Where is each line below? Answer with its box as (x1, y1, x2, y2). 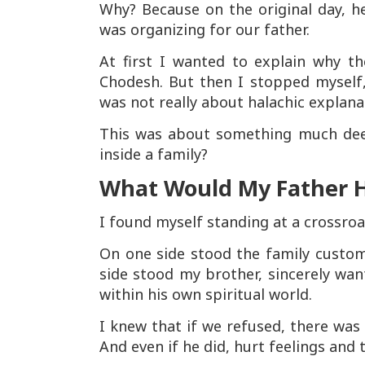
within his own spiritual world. (99, 284, 312, 304)
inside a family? (99, 144, 208, 164)
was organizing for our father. (99, 20, 310, 39)
